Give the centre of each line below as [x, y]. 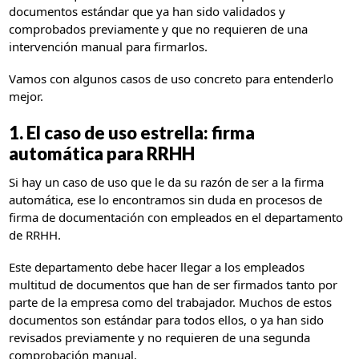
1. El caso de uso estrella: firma [132, 133]
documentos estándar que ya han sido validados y [147, 12]
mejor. [28, 97]
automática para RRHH [102, 154]
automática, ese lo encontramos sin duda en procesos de [166, 200]
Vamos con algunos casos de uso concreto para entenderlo [171, 79]
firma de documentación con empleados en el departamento [176, 218]
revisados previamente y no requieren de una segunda [160, 338]
